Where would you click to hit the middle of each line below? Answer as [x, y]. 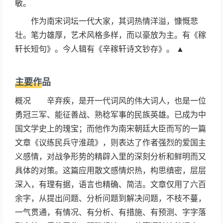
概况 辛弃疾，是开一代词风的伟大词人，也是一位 [111, 101]
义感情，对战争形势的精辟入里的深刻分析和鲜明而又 [111, 157]
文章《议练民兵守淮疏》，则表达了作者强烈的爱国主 [111, 143]
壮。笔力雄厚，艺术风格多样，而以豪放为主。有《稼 [111, 35]
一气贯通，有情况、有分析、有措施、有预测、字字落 [111, 212]
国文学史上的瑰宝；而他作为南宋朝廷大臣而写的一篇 [111, 129]
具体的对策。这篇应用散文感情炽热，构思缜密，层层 [111, 170]
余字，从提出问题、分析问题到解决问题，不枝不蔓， [111, 198]
